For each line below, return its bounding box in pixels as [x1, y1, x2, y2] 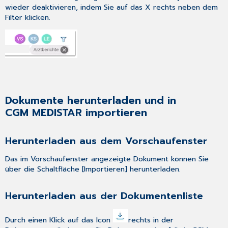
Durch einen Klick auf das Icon [5, 214, 113, 225]
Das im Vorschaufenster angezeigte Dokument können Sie [5, 153, 209, 165]
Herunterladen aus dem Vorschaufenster [5, 133, 208, 148]
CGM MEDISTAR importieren [5, 104, 148, 121]
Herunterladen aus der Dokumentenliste [5, 189, 204, 204]
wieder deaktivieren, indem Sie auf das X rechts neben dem [5, 1, 218, 13]
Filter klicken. [5, 11, 51, 23]
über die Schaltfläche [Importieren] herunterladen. [5, 163, 181, 175]
